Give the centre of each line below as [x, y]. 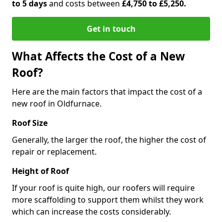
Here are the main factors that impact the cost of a [107, 91]
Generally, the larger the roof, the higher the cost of [109, 139]
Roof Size [30, 123]
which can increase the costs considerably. [91, 211]
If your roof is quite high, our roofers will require [103, 188]
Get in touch [111, 28]
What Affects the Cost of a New [98, 56]
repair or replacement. [55, 151]
